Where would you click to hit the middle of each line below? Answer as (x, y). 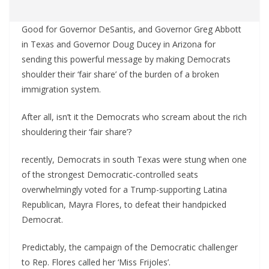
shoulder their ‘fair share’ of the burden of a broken (120, 74)
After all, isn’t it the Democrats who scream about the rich (134, 117)
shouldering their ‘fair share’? (77, 132)
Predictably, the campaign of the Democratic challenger (130, 247)
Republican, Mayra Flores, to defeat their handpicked (124, 204)
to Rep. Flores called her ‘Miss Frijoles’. (96, 262)
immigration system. (61, 89)
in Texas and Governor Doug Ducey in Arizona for (119, 44)
